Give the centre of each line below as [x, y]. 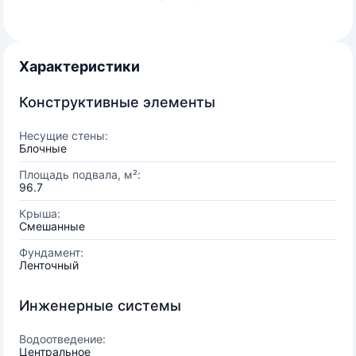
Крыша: [40, 213]
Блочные [43, 148]
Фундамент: [51, 252]
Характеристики [79, 66]
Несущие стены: [64, 135]
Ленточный [49, 265]
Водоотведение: [62, 339]
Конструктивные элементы [117, 102]
